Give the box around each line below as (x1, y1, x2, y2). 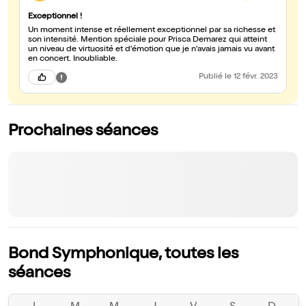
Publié (199, 73, 225, 82)
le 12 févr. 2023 (225, 73, 278, 82)
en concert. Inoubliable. (28, 55, 117, 64)
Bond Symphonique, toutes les (8, 247, 238, 264)
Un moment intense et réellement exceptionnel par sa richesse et (28, 27, 275, 36)
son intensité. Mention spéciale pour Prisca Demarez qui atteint (28, 36, 267, 45)
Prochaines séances (8, 124, 158, 141)
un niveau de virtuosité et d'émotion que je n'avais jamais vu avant (28, 46, 275, 55)
